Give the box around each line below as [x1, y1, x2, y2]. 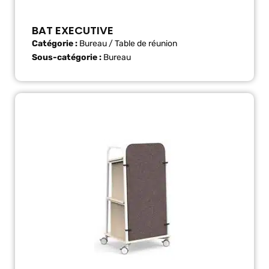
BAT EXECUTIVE [32, 22, 113, 38]
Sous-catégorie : [32, 52, 103, 62]
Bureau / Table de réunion [79, 38, 177, 49]
